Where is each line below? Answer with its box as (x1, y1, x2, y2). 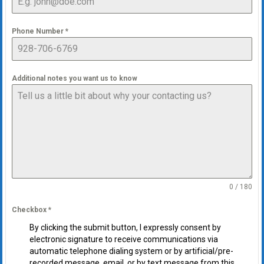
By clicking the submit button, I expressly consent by (29, 223, 221, 233)
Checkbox (11, 206, 48, 214)
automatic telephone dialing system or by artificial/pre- (29, 246, 233, 256)
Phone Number (11, 27, 65, 36)
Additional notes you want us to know (11, 74, 137, 83)
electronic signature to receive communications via (29, 235, 218, 245)
